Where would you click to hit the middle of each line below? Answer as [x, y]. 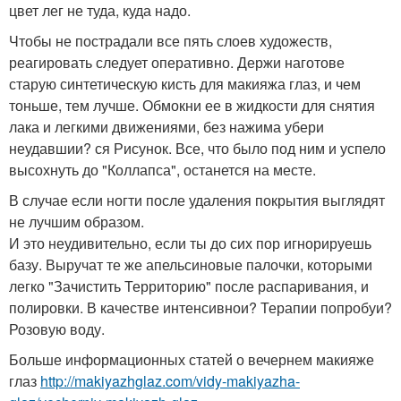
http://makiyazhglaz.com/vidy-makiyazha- [170, 380]
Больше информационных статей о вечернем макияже [192, 359]
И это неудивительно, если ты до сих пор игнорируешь [190, 243]
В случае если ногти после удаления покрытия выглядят [197, 200]
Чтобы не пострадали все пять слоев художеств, [171, 40]
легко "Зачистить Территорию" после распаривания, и [189, 286]
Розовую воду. [57, 328]
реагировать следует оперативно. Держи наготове [177, 62]
